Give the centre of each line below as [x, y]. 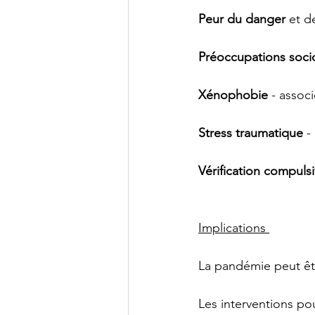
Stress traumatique [251, 133]
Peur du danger [242, 19]
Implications [234, 228]
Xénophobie [233, 95]
